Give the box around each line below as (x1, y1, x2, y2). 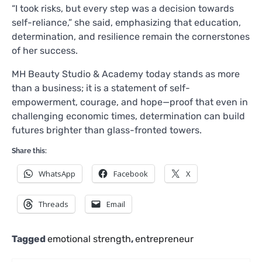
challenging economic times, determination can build (12, 110, 245, 122)
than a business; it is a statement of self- (12, 82, 190, 94)
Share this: (12, 146, 47, 155)
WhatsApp (39, 168, 75, 179)
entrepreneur (135, 233, 194, 244)
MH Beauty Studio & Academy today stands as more (12, 68, 240, 80)
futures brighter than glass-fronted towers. (12, 124, 202, 136)
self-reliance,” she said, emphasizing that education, (12, 16, 241, 28)
